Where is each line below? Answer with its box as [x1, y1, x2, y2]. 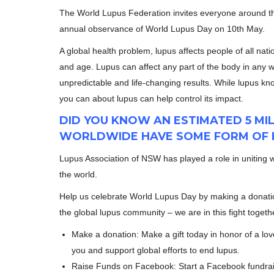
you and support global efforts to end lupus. [72, 245, 240, 255]
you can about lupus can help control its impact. [59, 94, 243, 103]
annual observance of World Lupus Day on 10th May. [59, 24, 265, 34]
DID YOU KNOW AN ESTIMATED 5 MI [59, 114, 268, 127]
